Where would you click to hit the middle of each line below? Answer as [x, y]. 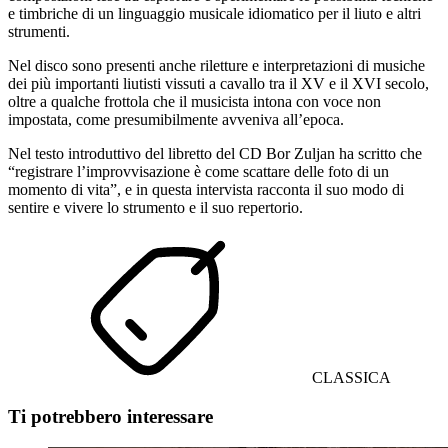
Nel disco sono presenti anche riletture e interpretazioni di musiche [216, 66]
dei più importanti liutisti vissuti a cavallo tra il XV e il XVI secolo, [218, 84]
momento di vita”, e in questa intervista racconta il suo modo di [206, 190]
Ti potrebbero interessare [110, 417]
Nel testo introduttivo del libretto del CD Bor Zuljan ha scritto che [215, 154]
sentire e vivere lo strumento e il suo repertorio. [155, 208]
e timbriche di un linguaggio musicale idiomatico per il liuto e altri [214, 14]
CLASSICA [349, 378]
